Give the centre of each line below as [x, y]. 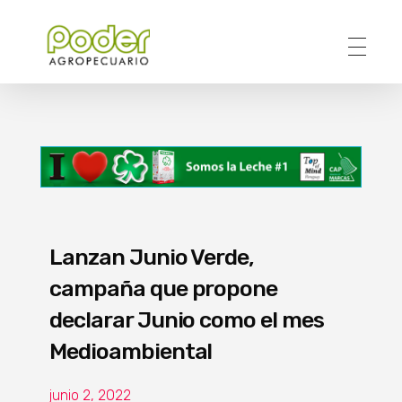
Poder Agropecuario [64, 76]
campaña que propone [164, 288]
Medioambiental [131, 351]
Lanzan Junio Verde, [152, 257]
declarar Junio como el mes [187, 319]
